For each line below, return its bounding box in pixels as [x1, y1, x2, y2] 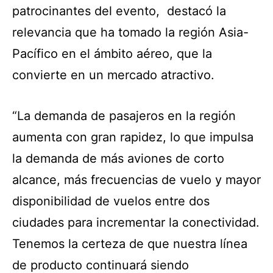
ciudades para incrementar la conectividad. [12, 214, 260, 230]
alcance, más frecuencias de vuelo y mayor [12, 172, 261, 187]
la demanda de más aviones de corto [12, 151, 224, 166]
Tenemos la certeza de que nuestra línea [12, 236, 247, 251]
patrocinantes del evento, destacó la [12, 3, 226, 18]
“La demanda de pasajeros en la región [12, 108, 236, 123]
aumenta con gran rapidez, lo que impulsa [12, 129, 253, 144]
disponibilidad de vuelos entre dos [12, 193, 210, 208]
